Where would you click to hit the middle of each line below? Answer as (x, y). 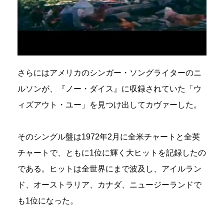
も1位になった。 (48, 201)
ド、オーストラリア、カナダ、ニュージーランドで (109, 185)
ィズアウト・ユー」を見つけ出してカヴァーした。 (109, 105)
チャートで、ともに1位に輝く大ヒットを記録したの (112, 153)
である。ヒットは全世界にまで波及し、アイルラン (109, 169)
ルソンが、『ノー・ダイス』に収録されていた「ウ (109, 89)
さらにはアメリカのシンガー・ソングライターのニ (109, 73)
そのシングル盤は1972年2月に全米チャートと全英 (109, 137)
